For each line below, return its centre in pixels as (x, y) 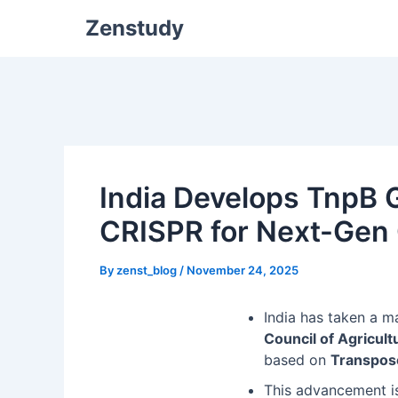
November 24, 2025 (243, 270)
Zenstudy (135, 28)
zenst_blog (148, 270)
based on (297, 360)
